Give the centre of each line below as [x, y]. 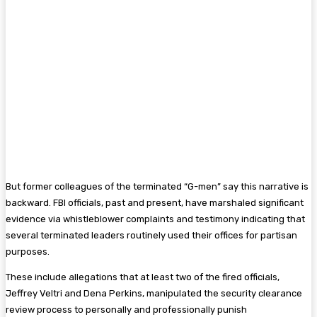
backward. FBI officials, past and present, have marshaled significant [155, 202]
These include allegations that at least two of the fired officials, [143, 277]
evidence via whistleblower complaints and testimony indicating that [155, 219]
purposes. [28, 251]
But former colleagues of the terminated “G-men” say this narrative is [157, 186]
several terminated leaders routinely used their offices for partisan [151, 235]
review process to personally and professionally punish [126, 309]
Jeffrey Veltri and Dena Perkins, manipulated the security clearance [154, 293]
